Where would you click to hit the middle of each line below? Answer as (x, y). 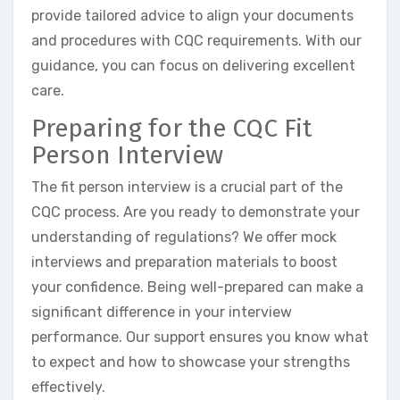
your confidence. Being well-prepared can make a (197, 287)
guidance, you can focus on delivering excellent (193, 66)
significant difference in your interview (162, 312)
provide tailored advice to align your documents (192, 16)
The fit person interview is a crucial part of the (187, 187)
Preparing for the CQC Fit (171, 129)
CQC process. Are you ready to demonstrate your (196, 212)
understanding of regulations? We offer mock (184, 237)
